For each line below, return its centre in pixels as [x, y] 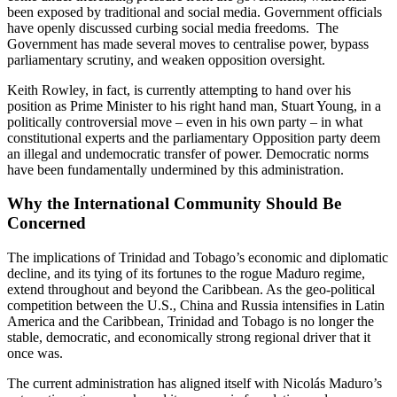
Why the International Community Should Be [174, 204]
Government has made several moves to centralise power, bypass [188, 43]
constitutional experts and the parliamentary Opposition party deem [194, 137]
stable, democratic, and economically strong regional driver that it [189, 338]
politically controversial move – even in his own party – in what [185, 121]
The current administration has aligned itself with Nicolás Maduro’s [195, 384]
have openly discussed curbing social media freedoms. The [173, 27]
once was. [35, 354]
